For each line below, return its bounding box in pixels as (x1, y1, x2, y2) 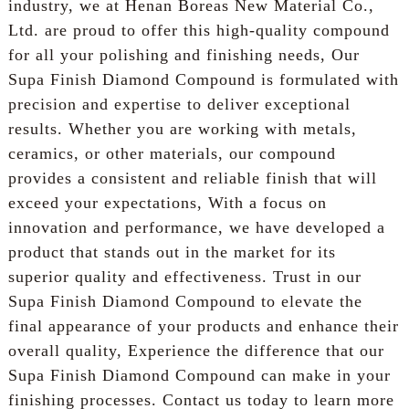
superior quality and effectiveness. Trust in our (7, 267, 362, 286)
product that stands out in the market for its (7, 242, 336, 261)
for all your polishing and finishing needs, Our (7, 45, 360, 64)
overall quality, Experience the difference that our (7, 341, 384, 360)
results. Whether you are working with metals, (7, 119, 357, 138)
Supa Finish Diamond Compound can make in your (7, 365, 391, 384)
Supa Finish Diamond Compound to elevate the (7, 291, 362, 310)
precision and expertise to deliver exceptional (7, 94, 351, 113)
